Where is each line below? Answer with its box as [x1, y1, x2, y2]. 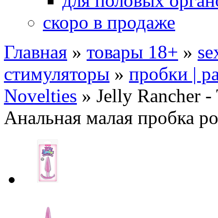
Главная [4, 41, 67, 62]
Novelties [4, 85, 77, 106]
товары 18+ [87, 41, 178, 62]
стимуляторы [4, 63, 109, 84]
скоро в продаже [43, 12, 175, 33]
